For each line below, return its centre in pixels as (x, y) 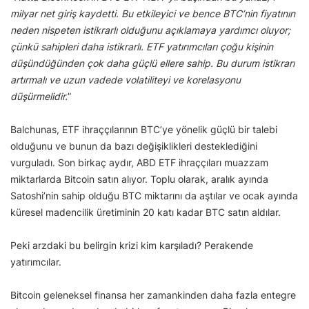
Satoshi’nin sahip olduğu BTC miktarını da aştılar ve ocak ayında (154, 196)
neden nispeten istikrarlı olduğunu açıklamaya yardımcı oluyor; (150, 30)
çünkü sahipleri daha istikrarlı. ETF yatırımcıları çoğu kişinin (142, 47)
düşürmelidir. (39, 97)
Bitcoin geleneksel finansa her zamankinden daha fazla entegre (153, 295)
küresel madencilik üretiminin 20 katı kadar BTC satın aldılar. (147, 212)
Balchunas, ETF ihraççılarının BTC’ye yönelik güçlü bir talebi (144, 130)
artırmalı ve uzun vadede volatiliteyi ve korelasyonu (126, 80)
